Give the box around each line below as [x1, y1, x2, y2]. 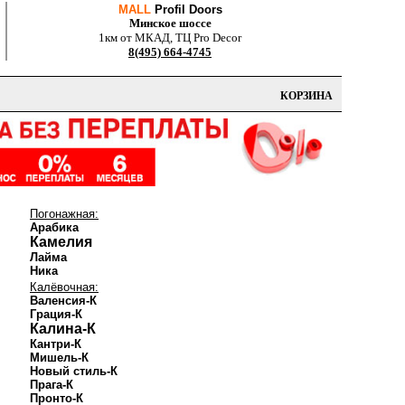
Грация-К [30, 307, 82, 321]
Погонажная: [30, 207, 99, 221]
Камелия [30, 234, 92, 250]
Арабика [30, 221, 79, 234]
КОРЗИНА [280, 89, 333, 102]
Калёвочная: [30, 280, 99, 294]
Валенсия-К [30, 294, 97, 307]
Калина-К [30, 321, 96, 336]
